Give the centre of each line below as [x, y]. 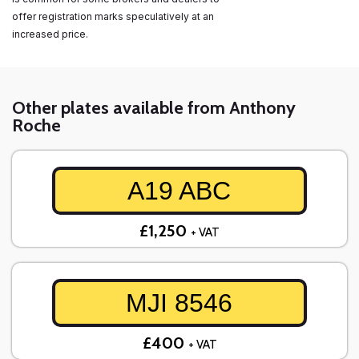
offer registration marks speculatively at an [113, 17]
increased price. [51, 34]
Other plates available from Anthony [154, 108]
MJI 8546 [179, 303]
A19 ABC [179, 191]
